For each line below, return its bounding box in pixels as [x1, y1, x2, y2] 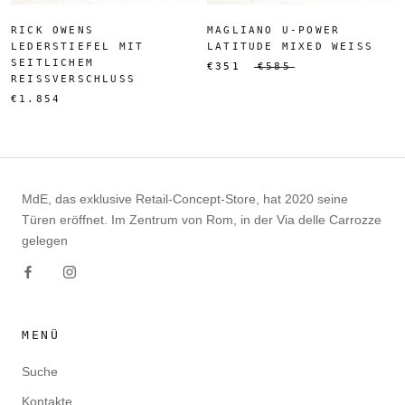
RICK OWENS [11, 24, 94, 36]
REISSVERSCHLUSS [11, 72, 127, 85]
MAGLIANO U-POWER [207, 24, 341, 36]
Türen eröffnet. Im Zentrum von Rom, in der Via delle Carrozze [22, 212, 381, 227]
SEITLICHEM [11, 56, 94, 69]
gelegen [22, 232, 68, 248]
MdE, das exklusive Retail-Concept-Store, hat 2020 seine [22, 191, 348, 206]
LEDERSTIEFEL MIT [11, 40, 145, 52]
